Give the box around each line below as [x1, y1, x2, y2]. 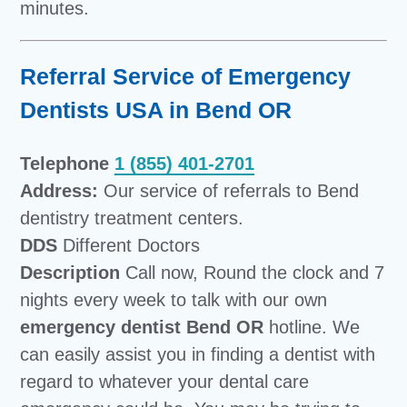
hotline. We [263, 316, 361, 337]
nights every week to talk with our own [20, 289, 328, 310]
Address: [20, 180, 99, 201]
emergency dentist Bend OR [20, 316, 264, 337]
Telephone [20, 153, 110, 174]
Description [20, 262, 121, 283]
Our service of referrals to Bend [98, 180, 360, 201]
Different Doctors [57, 234, 201, 255]
